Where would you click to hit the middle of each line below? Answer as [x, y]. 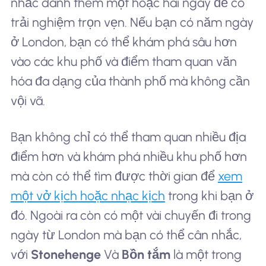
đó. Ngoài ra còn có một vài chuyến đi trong [131, 216]
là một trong [206, 255]
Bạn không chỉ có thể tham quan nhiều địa [128, 137]
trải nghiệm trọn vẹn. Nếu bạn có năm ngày [132, 22]
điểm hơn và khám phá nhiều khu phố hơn [129, 157]
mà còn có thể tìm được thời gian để [114, 176]
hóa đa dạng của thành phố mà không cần [130, 81]
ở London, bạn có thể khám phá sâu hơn [123, 42]
